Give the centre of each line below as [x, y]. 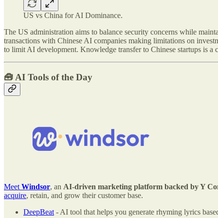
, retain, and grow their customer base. [85, 195]
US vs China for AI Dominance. [73, 16]
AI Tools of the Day [54, 77]
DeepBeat [39, 212]
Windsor [36, 186]
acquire [15, 195]
